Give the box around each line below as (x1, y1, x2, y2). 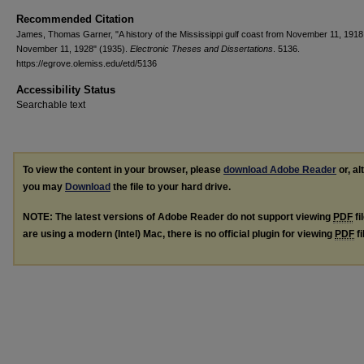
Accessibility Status (16, 84, 115, 96)
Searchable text (16, 99, 85, 110)
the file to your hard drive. (110, 181, 231, 193)
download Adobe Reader (223, 164, 336, 175)
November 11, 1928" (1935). (16, 44, 130, 54)
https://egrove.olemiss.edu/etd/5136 (16, 58, 157, 68)
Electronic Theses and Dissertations (130, 44, 273, 54)
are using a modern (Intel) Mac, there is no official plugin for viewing (23, 227, 335, 240)
